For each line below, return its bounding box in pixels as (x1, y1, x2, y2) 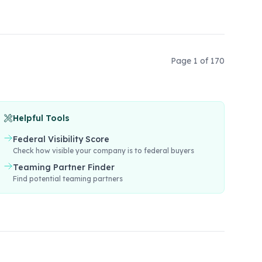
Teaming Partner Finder (13, 162, 115, 173)
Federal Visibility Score (13, 134, 110, 144)
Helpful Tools (13, 113, 70, 123)
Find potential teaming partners (13, 174, 123, 183)
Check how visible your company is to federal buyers (13, 146, 195, 155)
